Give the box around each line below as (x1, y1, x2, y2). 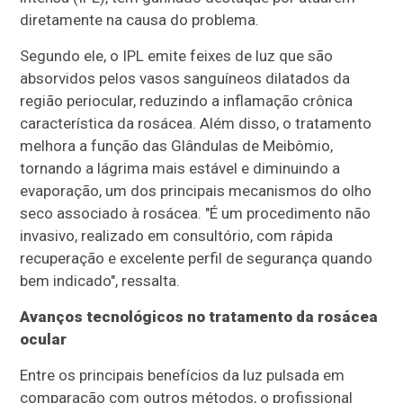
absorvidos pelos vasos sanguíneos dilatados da (20, 68, 351, 87)
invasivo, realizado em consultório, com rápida (20, 226, 334, 245)
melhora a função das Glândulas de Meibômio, (20, 136, 334, 155)
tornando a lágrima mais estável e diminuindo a (20, 158, 341, 177)
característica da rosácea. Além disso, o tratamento (20, 113, 372, 132)
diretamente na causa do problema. (20, 10, 260, 29)
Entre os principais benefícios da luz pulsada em (20, 365, 345, 384)
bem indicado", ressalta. (20, 271, 181, 290)
